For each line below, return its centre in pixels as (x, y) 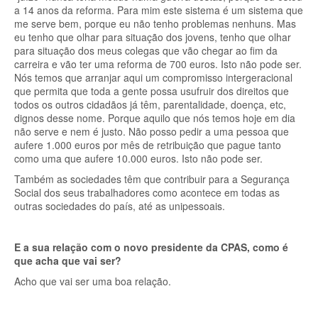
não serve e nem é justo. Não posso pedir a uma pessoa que (152, 131)
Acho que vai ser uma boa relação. (93, 281)
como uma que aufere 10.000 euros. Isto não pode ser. (140, 158)
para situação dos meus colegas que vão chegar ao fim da (146, 50)
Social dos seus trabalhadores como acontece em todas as (147, 192)
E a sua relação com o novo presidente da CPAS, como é (151, 247)
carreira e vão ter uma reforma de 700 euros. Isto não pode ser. (158, 64)
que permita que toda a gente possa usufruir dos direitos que (152, 91)
